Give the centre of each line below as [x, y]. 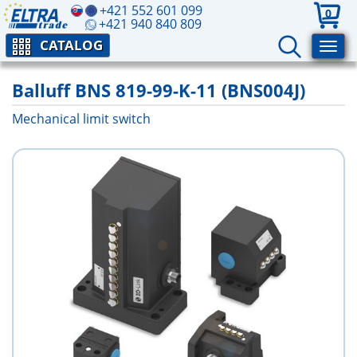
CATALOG [71, 45]
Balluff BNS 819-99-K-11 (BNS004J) [159, 90]
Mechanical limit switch [81, 119]
